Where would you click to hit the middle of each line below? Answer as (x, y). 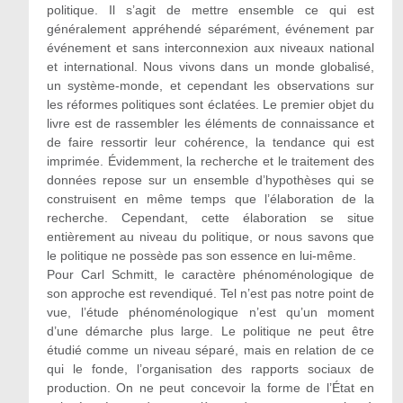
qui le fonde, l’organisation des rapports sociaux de (210, 369)
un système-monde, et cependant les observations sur (210, 85)
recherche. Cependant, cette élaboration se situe (210, 218)
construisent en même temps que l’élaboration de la (210, 199)
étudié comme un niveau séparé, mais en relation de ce (210, 350)
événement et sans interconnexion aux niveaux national (210, 48)
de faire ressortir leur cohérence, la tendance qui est (210, 142)
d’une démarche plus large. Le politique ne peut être (210, 331)
